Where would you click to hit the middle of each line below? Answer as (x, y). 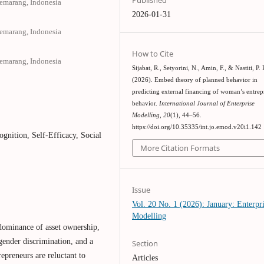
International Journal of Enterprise (207, 103)
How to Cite (153, 53)
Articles (145, 258)
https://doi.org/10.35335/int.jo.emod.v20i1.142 (197, 127)
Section (145, 243)
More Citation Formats (180, 148)
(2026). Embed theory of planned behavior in (195, 80)
